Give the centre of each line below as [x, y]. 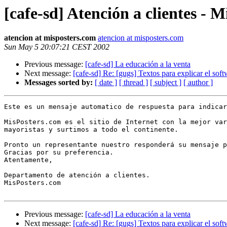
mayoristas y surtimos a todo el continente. [91, 130]
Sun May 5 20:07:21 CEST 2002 [57, 47]
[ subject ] [166, 83]
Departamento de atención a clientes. [77, 175]
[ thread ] [134, 83]
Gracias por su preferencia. [59, 153]
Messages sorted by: [59, 83]
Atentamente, [28, 160]
